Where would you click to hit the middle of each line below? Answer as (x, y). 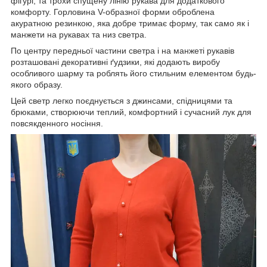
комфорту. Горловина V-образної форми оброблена (113, 12)
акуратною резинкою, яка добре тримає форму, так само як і (130, 23)
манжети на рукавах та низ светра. (79, 34)
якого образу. (37, 84)
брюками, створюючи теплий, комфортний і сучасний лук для (131, 112)
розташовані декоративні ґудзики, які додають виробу (115, 62)
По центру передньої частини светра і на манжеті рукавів (122, 50)
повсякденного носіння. (57, 123)
